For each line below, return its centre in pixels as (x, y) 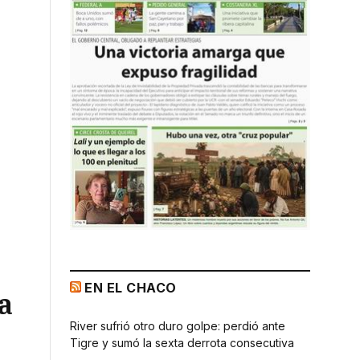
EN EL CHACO (131, 287)
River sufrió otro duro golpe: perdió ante (178, 325)
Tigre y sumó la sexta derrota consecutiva (182, 342)
